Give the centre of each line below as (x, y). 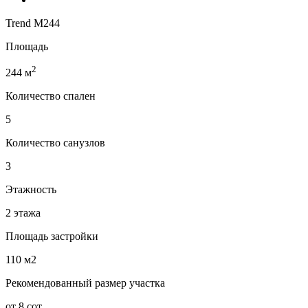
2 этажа (23, 213)
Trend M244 (33, 23)
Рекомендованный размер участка (85, 283)
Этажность (31, 190)
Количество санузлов (55, 143)
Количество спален (51, 96)
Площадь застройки (52, 236)
